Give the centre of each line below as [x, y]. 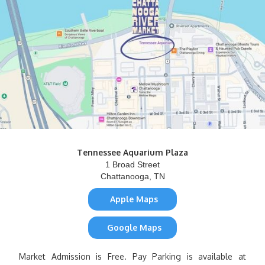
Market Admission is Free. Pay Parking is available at [132, 257]
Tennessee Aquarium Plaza [132, 153]
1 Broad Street [132, 165]
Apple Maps [134, 199]
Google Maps [134, 228]
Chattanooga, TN [132, 177]
